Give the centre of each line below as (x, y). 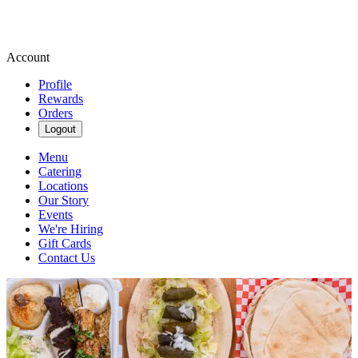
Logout (60, 129)
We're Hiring (71, 229)
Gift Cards (65, 243)
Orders (56, 113)
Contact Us (67, 258)
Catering (60, 171)
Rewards (61, 99)
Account (28, 57)
